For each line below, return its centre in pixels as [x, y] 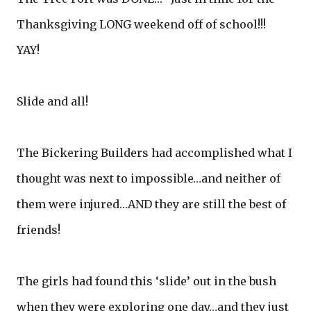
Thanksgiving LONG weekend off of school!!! [144, 24]
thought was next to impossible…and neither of [149, 178]
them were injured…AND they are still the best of [151, 204]
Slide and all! [54, 101]
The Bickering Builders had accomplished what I [154, 152]
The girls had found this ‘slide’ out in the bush [146, 281]
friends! [39, 229]
